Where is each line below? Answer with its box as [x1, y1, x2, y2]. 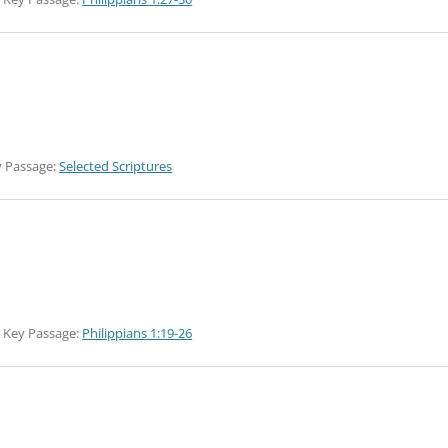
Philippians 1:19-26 [82, 324, 193, 342]
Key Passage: [3, 324, 83, 342]
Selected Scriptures [59, 157, 173, 175]
